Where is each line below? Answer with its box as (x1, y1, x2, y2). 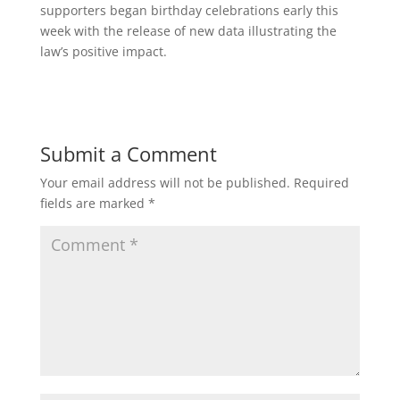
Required (293, 174, 349, 191)
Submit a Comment (39, 140, 217, 167)
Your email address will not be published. (39, 174, 290, 191)
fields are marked (39, 195, 148, 212)
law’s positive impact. (39, 43, 167, 60)
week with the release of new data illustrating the (39, 22, 337, 39)
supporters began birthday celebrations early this (39, 2, 338, 19)
